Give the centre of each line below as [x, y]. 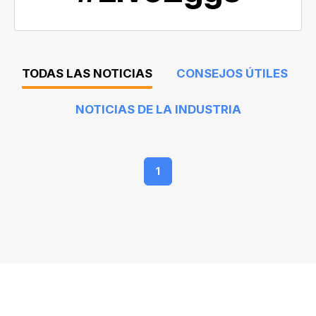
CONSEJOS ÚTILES [232, 73]
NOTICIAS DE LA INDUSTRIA [158, 109]
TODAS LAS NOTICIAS [87, 73]
